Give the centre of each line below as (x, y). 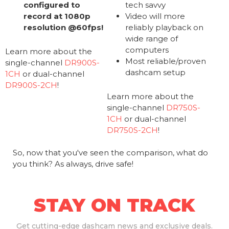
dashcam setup (156, 73)
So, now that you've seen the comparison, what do (110, 153)
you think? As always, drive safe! (73, 164)
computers (147, 50)
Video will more (155, 16)
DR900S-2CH (31, 85)
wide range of (152, 39)
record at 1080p (57, 16)
